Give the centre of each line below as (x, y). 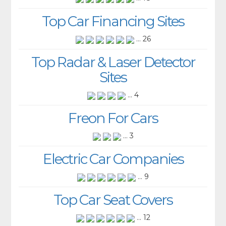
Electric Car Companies (113, 159)
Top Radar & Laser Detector (113, 62)
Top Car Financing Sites (113, 21)
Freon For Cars (113, 118)
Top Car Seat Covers (113, 200)
